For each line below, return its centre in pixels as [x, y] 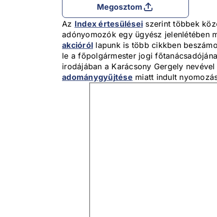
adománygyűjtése [97, 77]
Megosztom [120, 7]
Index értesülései [108, 24]
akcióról [77, 45]
